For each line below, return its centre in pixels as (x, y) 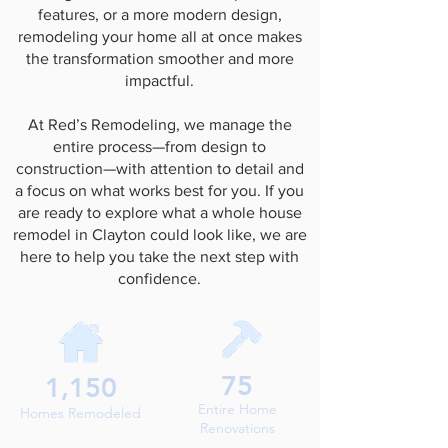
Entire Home (237, 409)
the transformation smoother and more (159, 58)
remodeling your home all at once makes (159, 36)
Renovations (237, 428)
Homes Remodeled (80, 413)
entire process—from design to (159, 146)
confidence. (159, 278)
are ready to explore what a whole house (159, 212)
